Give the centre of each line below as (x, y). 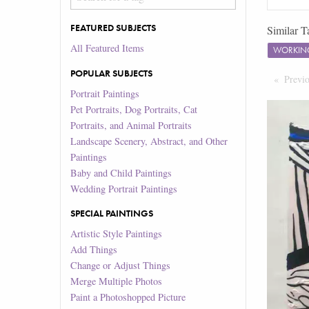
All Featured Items (108, 48)
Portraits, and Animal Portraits (131, 125)
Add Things (94, 250)
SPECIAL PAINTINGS (112, 213)
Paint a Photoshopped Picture (128, 297)
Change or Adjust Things (121, 266)
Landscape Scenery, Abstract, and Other (149, 141)
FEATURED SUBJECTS (113, 28)
